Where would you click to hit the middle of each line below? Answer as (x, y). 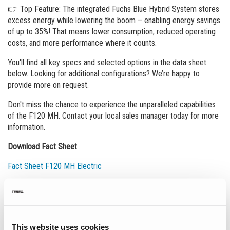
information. (26, 127)
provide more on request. (48, 85)
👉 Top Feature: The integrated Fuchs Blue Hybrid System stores (113, 9)
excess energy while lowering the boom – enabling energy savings (114, 20)
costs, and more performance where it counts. (82, 43)
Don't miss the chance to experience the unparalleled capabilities (111, 104)
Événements (45, 206)
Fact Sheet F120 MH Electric (54, 166)
